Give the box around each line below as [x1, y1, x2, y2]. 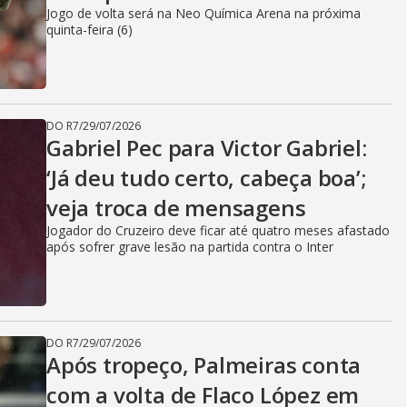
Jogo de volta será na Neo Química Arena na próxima [46, 5, 361, 22]
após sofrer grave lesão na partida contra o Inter [46, 238, 333, 255]
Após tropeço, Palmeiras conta [46, 350, 362, 380]
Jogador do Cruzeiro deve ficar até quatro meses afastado [46, 222, 390, 239]
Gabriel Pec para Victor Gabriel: [46, 133, 367, 163]
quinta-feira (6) [46, 21, 133, 38]
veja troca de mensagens [46, 193, 306, 223]
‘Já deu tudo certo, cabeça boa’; [46, 163, 366, 193]
